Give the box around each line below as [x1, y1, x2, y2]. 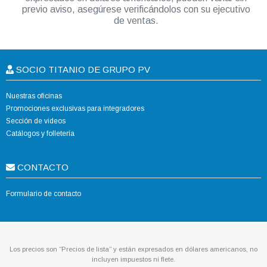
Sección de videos [6, 117, 66, 126]
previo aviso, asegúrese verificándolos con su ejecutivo [21, 4, 250, 15]
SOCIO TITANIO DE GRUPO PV [14, 64, 151, 75]
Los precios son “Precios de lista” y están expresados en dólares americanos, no [10, 246, 257, 253]
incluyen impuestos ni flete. [92, 256, 175, 263]
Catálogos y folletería [6, 129, 74, 138]
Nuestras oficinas [6, 92, 62, 101]
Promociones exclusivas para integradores [6, 104, 144, 113]
